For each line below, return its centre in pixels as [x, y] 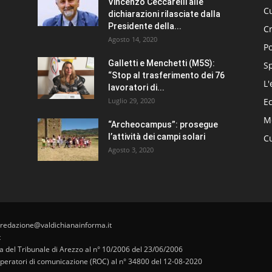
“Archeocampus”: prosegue [163, 124]
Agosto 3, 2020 [131, 149]
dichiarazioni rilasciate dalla [164, 14]
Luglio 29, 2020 [131, 100]
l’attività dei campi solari [157, 136]
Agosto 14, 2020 [133, 39]
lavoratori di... [136, 87]
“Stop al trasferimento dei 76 [166, 75]
